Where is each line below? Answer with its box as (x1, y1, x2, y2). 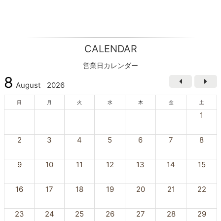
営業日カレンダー (83, 61, 138, 70)
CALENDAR (84, 42, 137, 55)
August (16, 80, 40, 90)
